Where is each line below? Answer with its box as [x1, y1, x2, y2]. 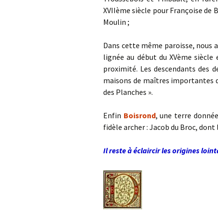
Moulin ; [103, 17, 129, 27]
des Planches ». [103, 87, 153, 97]
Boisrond [123, 110, 156, 120]
